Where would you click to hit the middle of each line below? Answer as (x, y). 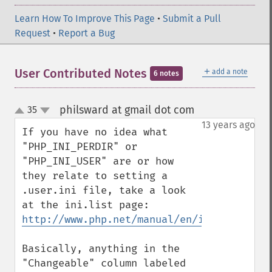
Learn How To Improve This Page (85, 19)
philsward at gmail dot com (127, 110)
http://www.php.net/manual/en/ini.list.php (146, 219)
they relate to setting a (95, 176)
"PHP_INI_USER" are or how (98, 161)
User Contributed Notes (82, 73)
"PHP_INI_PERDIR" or (80, 147)
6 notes (166, 73)
